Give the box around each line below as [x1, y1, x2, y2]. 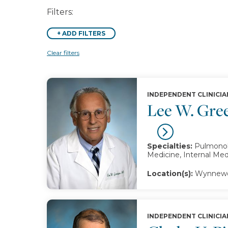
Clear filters [47, 49, 79, 56]
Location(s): [147, 169, 193, 178]
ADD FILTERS [62, 30, 105, 37]
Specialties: [147, 141, 192, 151]
